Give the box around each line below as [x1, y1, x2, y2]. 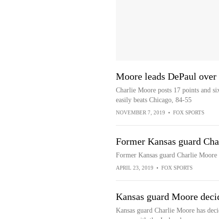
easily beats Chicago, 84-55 [115, 96, 192, 104]
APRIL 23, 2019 [115, 165, 153, 171]
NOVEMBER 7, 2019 [115, 109, 165, 115]
